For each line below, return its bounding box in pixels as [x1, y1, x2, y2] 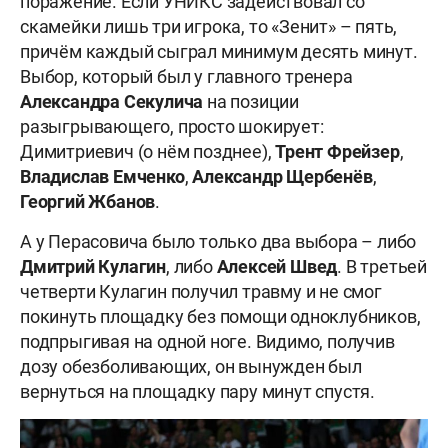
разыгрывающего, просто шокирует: [20, 116, 324, 138]
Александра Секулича [20, 91, 204, 113]
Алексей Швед [216, 256, 338, 278]
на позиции [203, 91, 300, 113]
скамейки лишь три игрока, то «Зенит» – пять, [20, 16, 398, 38]
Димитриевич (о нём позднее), [20, 141, 276, 163]
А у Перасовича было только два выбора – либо [20, 231, 417, 253]
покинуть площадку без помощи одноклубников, [20, 306, 421, 328]
